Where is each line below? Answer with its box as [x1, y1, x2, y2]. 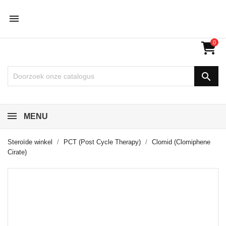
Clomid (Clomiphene [152, 138, 210, 146]
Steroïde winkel [8, 138, 52, 146]
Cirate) [8, 148, 27, 156]
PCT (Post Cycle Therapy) [64, 138, 141, 146]
